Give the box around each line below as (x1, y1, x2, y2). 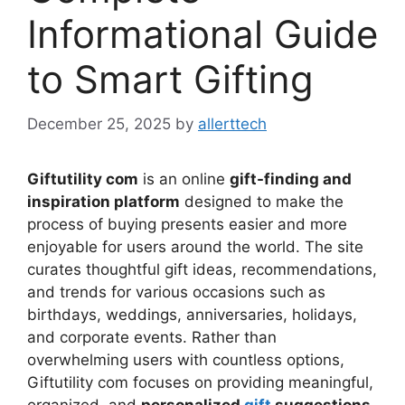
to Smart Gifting (27, 56, 314, 103)
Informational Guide (27, 11, 378, 58)
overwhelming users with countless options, (27, 350, 344, 369)
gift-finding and (230, 169, 352, 188)
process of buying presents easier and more (27, 214, 347, 233)
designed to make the (180, 192, 344, 211)
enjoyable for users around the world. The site (27, 237, 363, 256)
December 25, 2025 (27, 114, 171, 133)
